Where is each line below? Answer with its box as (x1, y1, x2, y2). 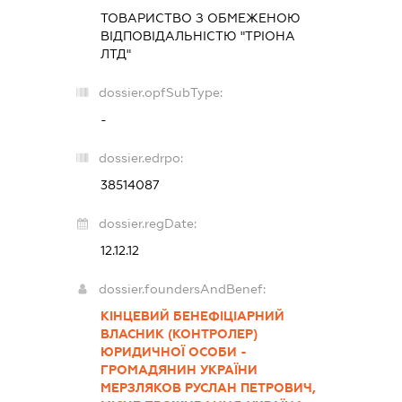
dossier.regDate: (98, 215, 197, 231)
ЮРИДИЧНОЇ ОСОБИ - (100, 344, 247, 359)
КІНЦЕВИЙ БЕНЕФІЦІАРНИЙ (100, 308, 284, 323)
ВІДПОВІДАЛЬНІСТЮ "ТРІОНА (100, 28, 295, 43)
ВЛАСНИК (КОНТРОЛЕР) (100, 326, 258, 341)
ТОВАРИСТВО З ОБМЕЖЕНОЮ (100, 10, 301, 25)
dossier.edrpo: (98, 150, 183, 165)
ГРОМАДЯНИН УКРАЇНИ (100, 362, 258, 377)
